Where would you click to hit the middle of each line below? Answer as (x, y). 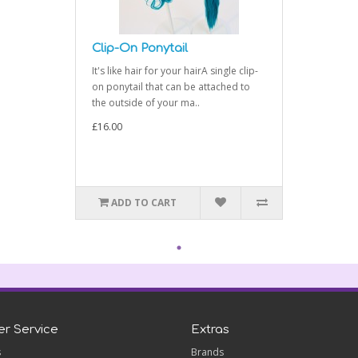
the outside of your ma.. (146, 103)
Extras (210, 330)
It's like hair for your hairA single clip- (175, 71)
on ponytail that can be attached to (171, 87)
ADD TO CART (144, 203)
